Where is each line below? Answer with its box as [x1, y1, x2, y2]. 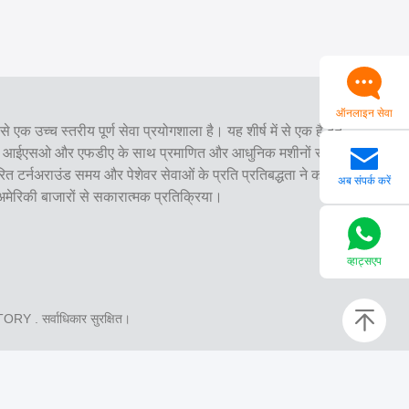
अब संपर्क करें [338, 174, 391, 188]
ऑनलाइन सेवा [336, 106, 393, 120]
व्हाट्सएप [347, 255, 382, 268]
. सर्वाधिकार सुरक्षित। [30, 311, 131, 326]
